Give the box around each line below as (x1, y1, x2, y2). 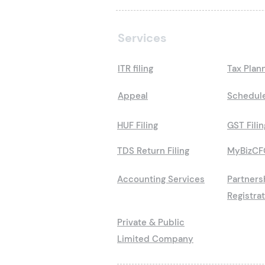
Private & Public (117, 216, 185, 229)
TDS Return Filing (117, 145, 189, 157)
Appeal (118, 90, 148, 102)
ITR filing (118, 63, 153, 75)
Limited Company (117, 233, 193, 245)
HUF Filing (117, 119, 158, 132)
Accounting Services (117, 173, 205, 186)
